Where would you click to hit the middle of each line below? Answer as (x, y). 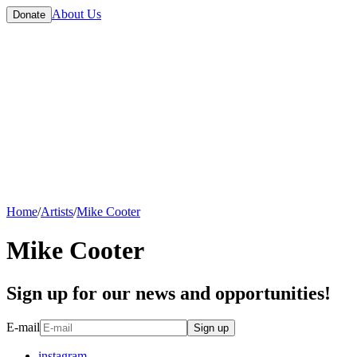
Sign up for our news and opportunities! (169, 293)
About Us (76, 14)
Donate (29, 15)
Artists (57, 211)
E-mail (23, 328)
